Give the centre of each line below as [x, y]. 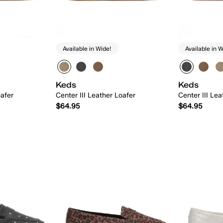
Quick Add [117, 134]
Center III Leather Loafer [96, 96]
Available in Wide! [87, 48]
